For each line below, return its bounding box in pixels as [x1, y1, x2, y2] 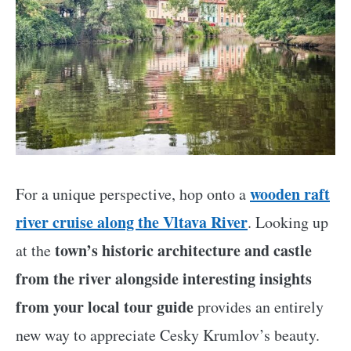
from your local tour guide [16, 295, 194, 318]
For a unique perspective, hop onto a [16, 183, 250, 204]
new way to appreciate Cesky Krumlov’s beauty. [16, 324, 320, 346]
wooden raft [250, 182, 330, 205]
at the [16, 239, 55, 261]
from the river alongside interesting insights [16, 266, 312, 290]
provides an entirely [194, 295, 324, 317]
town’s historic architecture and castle [55, 238, 312, 262]
